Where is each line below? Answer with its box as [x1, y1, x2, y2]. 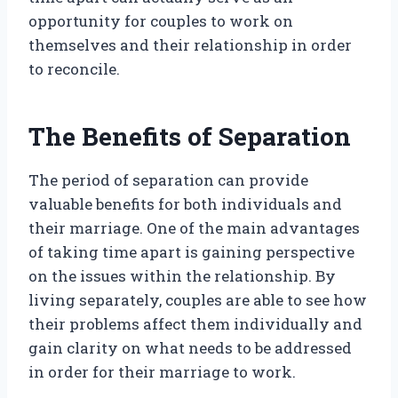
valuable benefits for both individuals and [28, 194, 342, 215]
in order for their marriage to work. [28, 362, 296, 383]
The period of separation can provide [28, 170, 308, 191]
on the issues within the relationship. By [28, 266, 336, 287]
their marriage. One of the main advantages [28, 218, 360, 239]
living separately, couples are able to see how [28, 290, 367, 311]
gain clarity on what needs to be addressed [28, 338, 352, 359]
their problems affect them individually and [28, 314, 362, 335]
